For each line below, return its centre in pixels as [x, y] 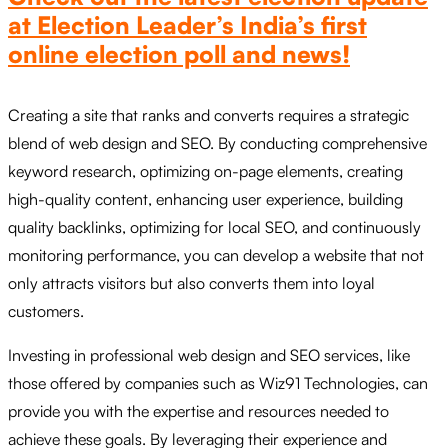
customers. [46, 310]
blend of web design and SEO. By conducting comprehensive [217, 142]
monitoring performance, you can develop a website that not [216, 254]
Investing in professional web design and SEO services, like [209, 354]
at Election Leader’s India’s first [187, 24]
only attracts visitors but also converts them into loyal [191, 282]
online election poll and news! [179, 53]
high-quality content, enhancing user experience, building [205, 198]
